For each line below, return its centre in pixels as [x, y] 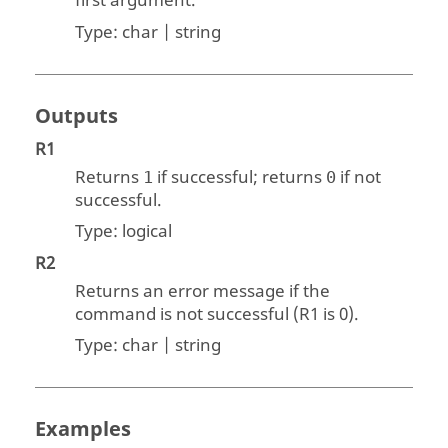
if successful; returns [240, 177]
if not [359, 177]
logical [147, 232]
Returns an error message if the [203, 291]
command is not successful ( [187, 314]
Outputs [77, 116]
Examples [83, 430]
